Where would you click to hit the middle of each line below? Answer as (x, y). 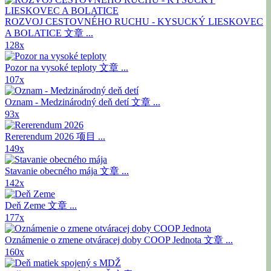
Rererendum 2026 (41, 137)
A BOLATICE (34, 33)
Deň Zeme (26, 206)
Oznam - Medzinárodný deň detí (68, 102)
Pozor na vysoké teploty (52, 68)
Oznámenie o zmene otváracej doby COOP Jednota (104, 240)
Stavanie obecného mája (52, 171)
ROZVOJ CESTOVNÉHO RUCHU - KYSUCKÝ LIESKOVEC (134, 22)
